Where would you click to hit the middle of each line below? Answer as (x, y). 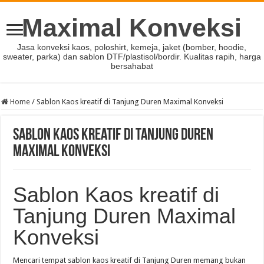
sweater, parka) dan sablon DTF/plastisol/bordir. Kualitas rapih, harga (132, 57)
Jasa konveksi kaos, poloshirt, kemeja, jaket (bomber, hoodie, (132, 47)
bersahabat (132, 66)
